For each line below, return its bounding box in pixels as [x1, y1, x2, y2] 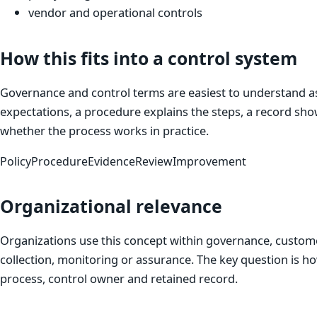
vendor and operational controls [28, 4, 202, 21]
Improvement [173, 153, 246, 169]
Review [135, 153, 173, 169]
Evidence [88, 153, 135, 169]
